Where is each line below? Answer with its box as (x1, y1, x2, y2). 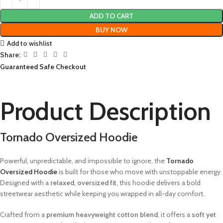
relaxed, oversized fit (50, 178, 116, 188)
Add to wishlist (6, 38, 52, 48)
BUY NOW (96, 25, 127, 35)
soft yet (192, 210, 216, 220)
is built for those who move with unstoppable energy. (57, 167, 222, 177)
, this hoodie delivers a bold (116, 178, 201, 188)
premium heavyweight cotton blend (46, 210, 158, 220)
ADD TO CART (90, 11, 133, 21)
